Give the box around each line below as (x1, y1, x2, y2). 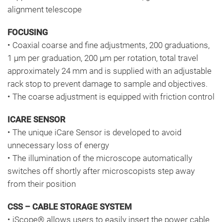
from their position (7, 178, 76, 189)
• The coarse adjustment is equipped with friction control (7, 91, 215, 102)
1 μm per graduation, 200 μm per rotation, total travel (7, 53, 198, 63)
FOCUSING (7, 27, 48, 37)
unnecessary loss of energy (7, 140, 111, 150)
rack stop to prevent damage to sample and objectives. (7, 78, 210, 89)
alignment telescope (7, 4, 82, 14)
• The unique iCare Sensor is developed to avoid (7, 127, 181, 137)
